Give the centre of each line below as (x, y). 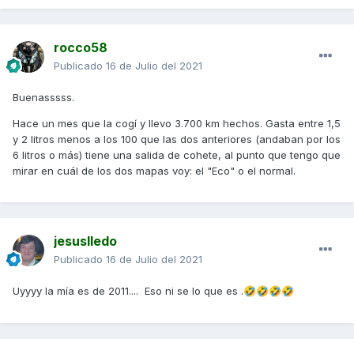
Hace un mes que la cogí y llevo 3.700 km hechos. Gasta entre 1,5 (177, 124)
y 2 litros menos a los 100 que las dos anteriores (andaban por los (177, 139)
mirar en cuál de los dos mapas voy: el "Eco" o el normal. (156, 171)
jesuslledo (85, 241)
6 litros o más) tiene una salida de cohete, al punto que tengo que (177, 155)
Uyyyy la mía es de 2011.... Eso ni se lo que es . (128, 291)
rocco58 (81, 48)
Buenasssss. (45, 98)
